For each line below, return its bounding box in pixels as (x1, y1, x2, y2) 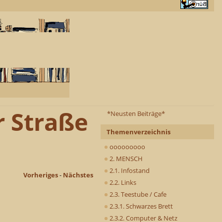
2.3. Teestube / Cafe (108, 189, 166, 199)
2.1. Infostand (108, 166, 150, 175)
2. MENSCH (108, 154, 143, 163)
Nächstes (63, 170, 93, 180)
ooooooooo (108, 142, 145, 151)
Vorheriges (23, 170, 58, 180)
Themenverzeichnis (107, 127, 170, 136)
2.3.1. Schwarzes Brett (108, 201, 173, 211)
